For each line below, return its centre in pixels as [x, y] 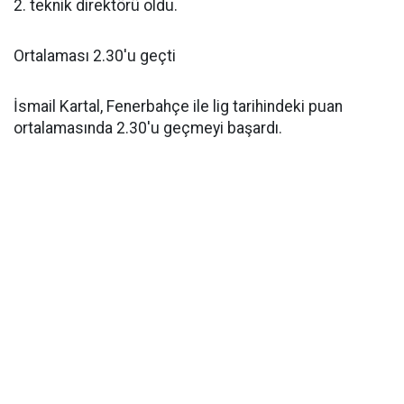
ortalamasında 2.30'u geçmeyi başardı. [148, 128]
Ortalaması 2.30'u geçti [95, 56]
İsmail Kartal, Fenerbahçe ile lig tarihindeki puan [178, 106]
